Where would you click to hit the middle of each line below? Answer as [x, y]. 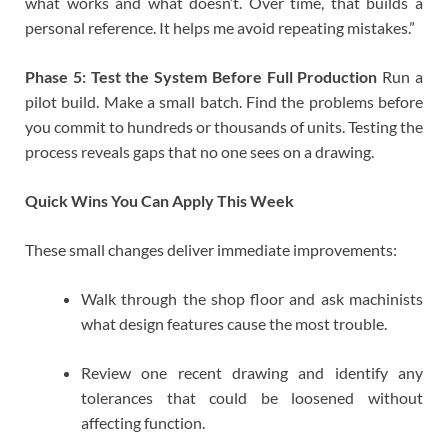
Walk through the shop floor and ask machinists [252, 299]
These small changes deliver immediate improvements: [211, 250]
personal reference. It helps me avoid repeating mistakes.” [220, 28]
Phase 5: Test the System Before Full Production [201, 77]
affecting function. [143, 423]
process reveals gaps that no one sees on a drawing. [199, 152]
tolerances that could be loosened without [252, 398]
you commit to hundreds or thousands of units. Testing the [224, 127]
